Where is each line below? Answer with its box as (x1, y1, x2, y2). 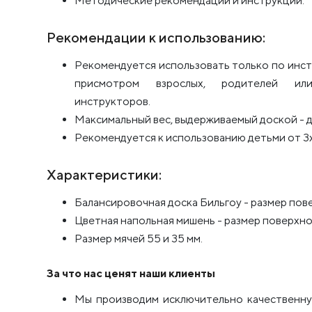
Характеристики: (47, 166, 162, 183)
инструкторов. (75, 95, 150, 109)
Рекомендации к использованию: (47, 29, 265, 46)
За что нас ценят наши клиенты (47, 267, 215, 281)
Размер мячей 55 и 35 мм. (75, 232, 203, 246)
